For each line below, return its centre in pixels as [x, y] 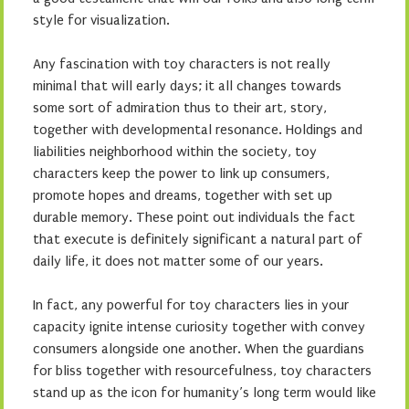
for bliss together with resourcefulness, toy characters [202, 371]
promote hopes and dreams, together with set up [183, 195]
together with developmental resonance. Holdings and [198, 130]
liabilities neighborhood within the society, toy [175, 152]
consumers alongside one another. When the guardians [199, 349]
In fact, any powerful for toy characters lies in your [191, 305]
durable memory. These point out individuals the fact [194, 217]
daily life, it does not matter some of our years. [178, 261]
